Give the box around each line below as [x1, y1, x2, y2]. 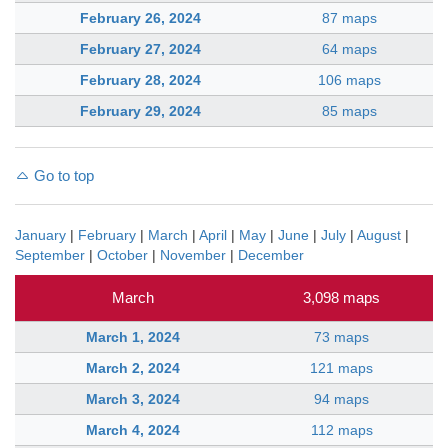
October [97, 247, 148, 264]
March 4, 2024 [85, 422, 180, 439]
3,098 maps [303, 289, 380, 307]
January [15, 227, 66, 244]
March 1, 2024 [85, 329, 180, 346]
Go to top [30, 167, 94, 185]
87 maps [322, 10, 377, 27]
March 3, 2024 [85, 391, 180, 408]
